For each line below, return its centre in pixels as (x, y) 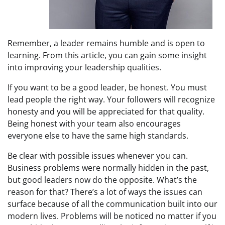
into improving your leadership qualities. (84, 68)
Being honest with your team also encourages (94, 124)
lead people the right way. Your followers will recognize (111, 100)
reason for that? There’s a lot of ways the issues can (105, 192)
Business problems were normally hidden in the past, (108, 168)
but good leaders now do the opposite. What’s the (102, 180)
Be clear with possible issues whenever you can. (98, 156)
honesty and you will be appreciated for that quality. (106, 112)
